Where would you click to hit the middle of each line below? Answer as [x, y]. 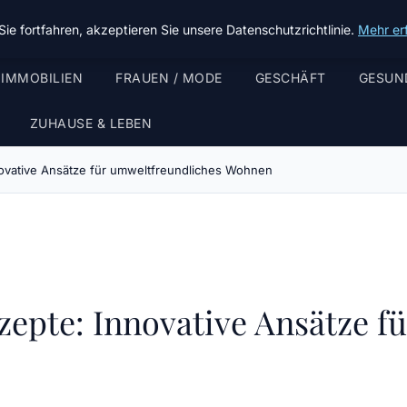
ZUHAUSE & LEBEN [90, 123]
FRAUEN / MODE [169, 78]
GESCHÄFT [290, 78]
